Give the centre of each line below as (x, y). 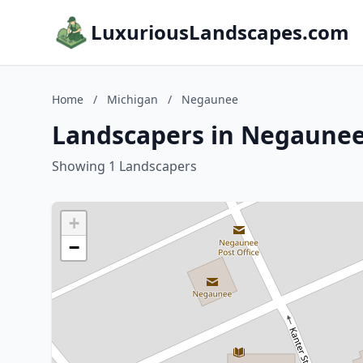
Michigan (132, 99)
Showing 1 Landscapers (124, 166)
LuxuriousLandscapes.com (220, 32)
